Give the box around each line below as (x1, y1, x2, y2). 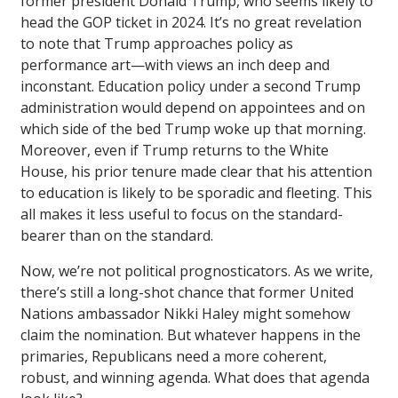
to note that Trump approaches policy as (20, 33, 293, 53)
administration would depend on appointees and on (20, 97, 365, 117)
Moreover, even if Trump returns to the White (20, 139, 329, 160)
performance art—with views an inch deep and (20, 54, 330, 75)
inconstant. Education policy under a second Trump (20, 76, 361, 96)
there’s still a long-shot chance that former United (20, 282, 354, 302)
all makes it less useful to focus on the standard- (20, 203, 343, 224)
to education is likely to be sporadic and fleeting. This (20, 182, 372, 203)
